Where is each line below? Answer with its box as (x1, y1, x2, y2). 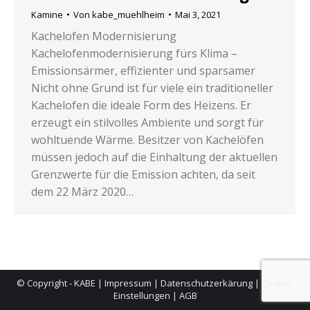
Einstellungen (113, 289, 170, 302)
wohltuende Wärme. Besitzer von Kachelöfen (31, 132, 264, 148)
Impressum (104, 277, 152, 290)
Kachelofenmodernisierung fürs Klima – (31, 46, 237, 62)
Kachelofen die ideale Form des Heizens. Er (31, 98, 251, 113)
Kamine (31, 8, 63, 21)
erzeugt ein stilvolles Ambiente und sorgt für (31, 115, 264, 131)
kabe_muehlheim (92, 8, 165, 21)
